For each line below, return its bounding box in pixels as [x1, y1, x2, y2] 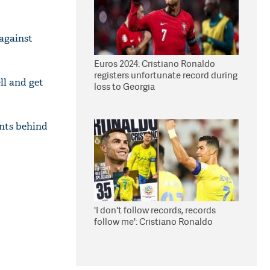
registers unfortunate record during [94, 69, 237, 81]
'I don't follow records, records [94, 204, 216, 216]
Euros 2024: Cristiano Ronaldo [94, 57, 215, 70]
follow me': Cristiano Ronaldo [94, 215, 213, 228]
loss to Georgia [94, 80, 155, 93]
